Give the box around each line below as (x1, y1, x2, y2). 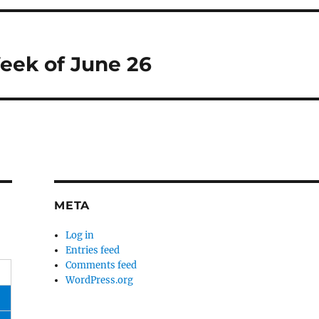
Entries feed (66, 244, 120, 257)
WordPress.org (66, 274, 134, 287)
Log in (66, 229, 95, 242)
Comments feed (66, 259, 137, 272)
